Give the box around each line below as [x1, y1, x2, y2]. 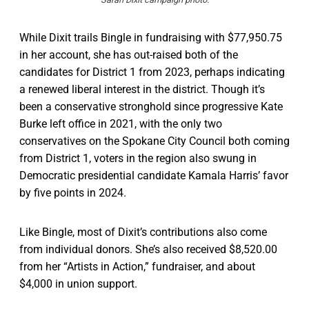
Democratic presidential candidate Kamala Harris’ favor [19, 169, 288, 183]
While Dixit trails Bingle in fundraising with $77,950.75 [19, 31, 282, 45]
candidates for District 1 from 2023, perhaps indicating [19, 66, 285, 79]
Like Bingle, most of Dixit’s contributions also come [19, 226, 267, 239]
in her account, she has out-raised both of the [19, 48, 238, 62]
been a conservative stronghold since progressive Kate [19, 100, 283, 114]
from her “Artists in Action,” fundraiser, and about [19, 260, 255, 274]
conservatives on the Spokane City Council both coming [19, 134, 290, 148]
